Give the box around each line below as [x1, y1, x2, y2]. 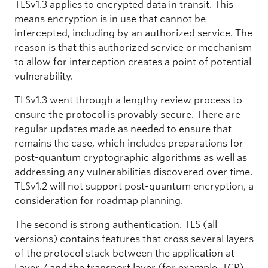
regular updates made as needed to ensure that [14, 123, 232, 135]
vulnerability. [14, 70, 73, 82]
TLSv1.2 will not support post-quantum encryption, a [14, 180, 254, 192]
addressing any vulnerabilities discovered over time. [14, 166, 252, 178]
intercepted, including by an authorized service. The [14, 27, 252, 39]
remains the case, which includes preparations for [14, 137, 243, 149]
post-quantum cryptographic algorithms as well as [14, 151, 247, 163]
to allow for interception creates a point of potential [14, 56, 251, 68]
